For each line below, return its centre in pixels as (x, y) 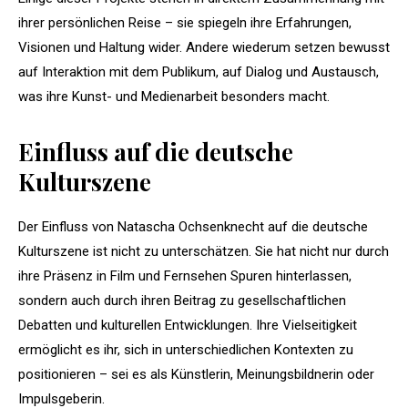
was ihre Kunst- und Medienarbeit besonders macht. (174, 96)
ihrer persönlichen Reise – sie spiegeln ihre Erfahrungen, (185, 22)
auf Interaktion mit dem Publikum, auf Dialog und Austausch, (199, 71)
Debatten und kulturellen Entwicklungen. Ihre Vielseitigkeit (188, 325)
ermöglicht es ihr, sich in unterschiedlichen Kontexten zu (186, 349)
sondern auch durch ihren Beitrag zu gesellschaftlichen (182, 300)
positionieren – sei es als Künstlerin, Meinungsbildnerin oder (196, 374)
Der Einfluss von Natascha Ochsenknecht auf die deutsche (193, 226)
